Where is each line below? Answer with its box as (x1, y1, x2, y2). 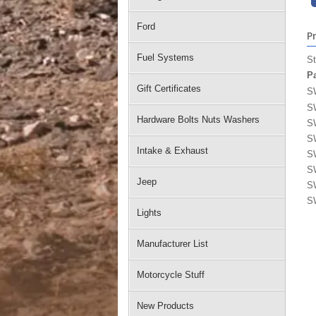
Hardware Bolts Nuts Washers (137, 114, 260, 125)
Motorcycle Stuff (137, 269, 205, 280)
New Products (137, 300, 194, 311)
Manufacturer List (137, 238, 208, 249)
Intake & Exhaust (137, 145, 208, 156)
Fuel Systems (137, 52, 194, 63)
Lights (137, 207, 162, 218)
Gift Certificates (137, 83, 201, 94)
